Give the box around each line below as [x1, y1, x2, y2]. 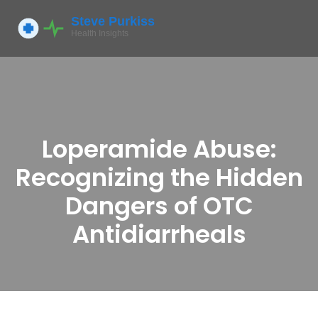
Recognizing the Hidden [15, 160, 303, 194]
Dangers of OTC [65, 189, 253, 223]
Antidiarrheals [72, 217, 246, 251]
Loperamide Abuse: [41, 132, 277, 166]
